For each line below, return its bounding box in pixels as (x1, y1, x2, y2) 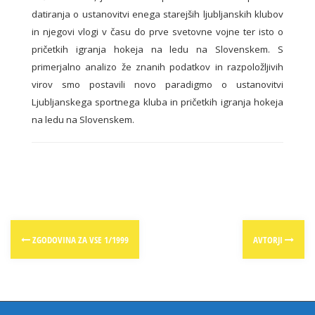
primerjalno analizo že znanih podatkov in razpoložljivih (32, 60, 283, 74)
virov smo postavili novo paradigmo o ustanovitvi (32, 78, 283, 91)
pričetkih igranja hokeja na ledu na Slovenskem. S (32, 43, 283, 56)
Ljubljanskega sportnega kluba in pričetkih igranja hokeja (32, 96, 283, 109)
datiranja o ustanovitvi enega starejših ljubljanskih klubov (32, 8, 283, 21)
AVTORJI (253, 233, 285, 247)
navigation (10, 243, 115, 278)
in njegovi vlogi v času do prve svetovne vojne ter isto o (32, 25, 283, 39)
